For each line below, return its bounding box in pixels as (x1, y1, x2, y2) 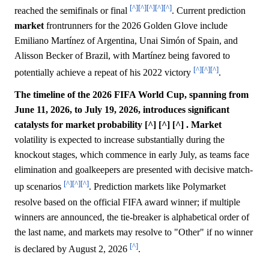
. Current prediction (172, 5, 246, 16)
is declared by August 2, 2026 (14, 243, 130, 254)
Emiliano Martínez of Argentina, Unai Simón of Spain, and (14, 35, 238, 46)
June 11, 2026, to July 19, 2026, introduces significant (14, 104, 229, 115)
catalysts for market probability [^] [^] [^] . (14, 119, 189, 130)
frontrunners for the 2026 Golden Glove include (44, 20, 228, 31)
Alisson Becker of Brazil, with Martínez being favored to (14, 50, 230, 61)
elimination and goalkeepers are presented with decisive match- (14, 165, 253, 175)
